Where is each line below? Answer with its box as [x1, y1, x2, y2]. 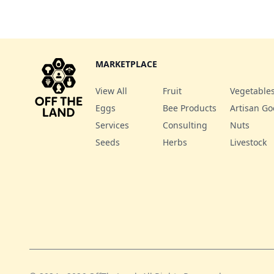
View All [95, 85, 127, 97]
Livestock [230, 136, 267, 148]
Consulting [163, 119, 207, 131]
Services [95, 119, 129, 131]
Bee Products [163, 102, 217, 114]
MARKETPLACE [95, 58, 157, 70]
